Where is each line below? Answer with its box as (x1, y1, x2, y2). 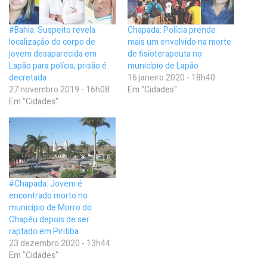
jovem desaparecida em (9, 47, 97, 60)
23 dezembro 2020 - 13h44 (9, 237, 110, 250)
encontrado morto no (9, 189, 88, 202)
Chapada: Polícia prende (128, 23, 216, 36)
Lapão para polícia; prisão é (9, 59, 107, 72)
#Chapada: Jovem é (9, 177, 82, 190)
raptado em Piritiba (9, 225, 79, 238)
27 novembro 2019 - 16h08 (9, 83, 110, 96)
